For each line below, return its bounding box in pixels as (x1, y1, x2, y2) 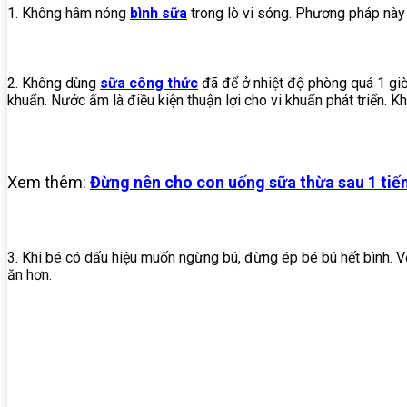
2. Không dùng (7, 74, 100, 93)
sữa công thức (100, 74, 198, 93)
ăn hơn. (7, 266, 52, 284)
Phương (295, 5, 345, 23)
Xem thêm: (7, 173, 90, 193)
